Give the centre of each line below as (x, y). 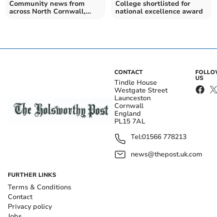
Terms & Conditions (39, 187)
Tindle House (136, 82)
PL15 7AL (130, 121)
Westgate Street (141, 90)
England (128, 113)
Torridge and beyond (44, 19)
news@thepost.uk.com (167, 154)
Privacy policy (30, 206)
